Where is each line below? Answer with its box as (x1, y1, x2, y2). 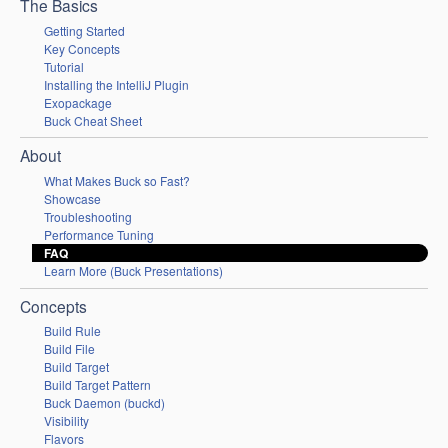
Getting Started (44, 21, 125, 39)
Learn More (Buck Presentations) (44, 261, 223, 279)
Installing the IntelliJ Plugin (44, 75, 189, 93)
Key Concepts (44, 39, 120, 57)
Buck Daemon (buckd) (44, 394, 165, 412)
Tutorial (44, 57, 84, 75)
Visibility (44, 412, 89, 430)
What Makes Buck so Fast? (44, 171, 190, 189)
